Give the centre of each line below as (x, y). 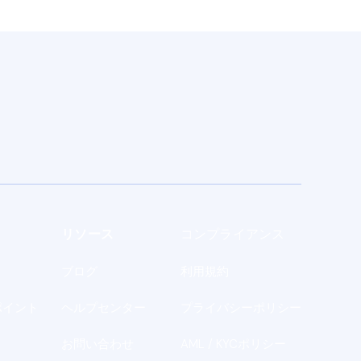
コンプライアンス (232, 234)
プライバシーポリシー (241, 308)
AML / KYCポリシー (233, 344)
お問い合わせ (98, 344)
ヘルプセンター (104, 308)
